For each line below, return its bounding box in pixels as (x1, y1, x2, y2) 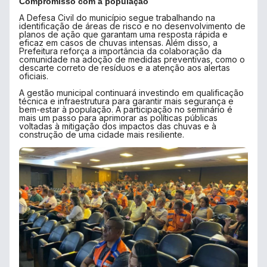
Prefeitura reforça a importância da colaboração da (19, 46, 222, 56)
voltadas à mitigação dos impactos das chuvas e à (19, 121, 216, 131)
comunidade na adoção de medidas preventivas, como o (19, 54, 245, 64)
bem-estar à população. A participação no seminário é (19, 104, 232, 114)
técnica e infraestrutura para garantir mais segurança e (19, 96, 234, 106)
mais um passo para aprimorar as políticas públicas (19, 113, 218, 123)
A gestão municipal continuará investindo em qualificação (19, 88, 244, 98)
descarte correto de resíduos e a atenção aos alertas (19, 63, 230, 73)
